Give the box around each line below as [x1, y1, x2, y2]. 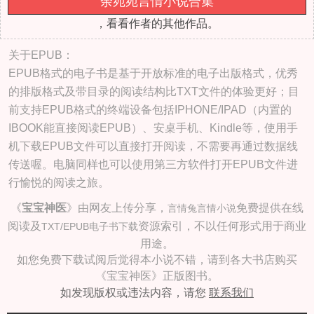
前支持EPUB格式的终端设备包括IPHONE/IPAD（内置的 [8, 104, 292, 116]
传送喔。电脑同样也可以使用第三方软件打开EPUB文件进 [8, 158, 298, 170]
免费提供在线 [236, 202, 303, 214]
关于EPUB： [8, 49, 74, 61]
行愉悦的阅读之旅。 [8, 177, 109, 189]
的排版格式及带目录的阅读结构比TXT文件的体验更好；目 [8, 86, 299, 97]
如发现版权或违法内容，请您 [60, 287, 209, 299]
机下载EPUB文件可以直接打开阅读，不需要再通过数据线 [8, 140, 298, 152]
